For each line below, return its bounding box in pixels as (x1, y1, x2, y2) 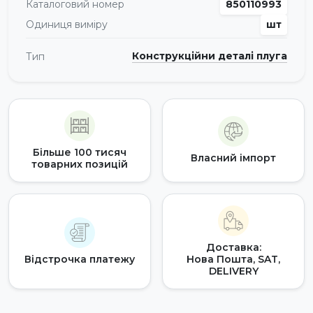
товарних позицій (31, 157, 128, 170)
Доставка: (205, 240, 261, 254)
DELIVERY (208, 264, 259, 277)
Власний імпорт (191, 152, 276, 165)
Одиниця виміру (26, 17, 108, 31)
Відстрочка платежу (24, 252, 135, 265)
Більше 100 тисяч (33, 145, 126, 159)
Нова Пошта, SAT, (187, 252, 280, 265)
